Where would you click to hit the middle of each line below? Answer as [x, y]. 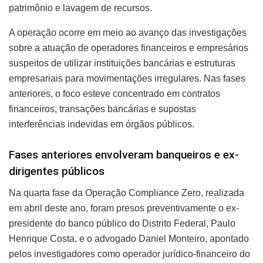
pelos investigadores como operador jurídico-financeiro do [129, 254]
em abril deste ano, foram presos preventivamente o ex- [124, 208]
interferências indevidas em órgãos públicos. [102, 124]
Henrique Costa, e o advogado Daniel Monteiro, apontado [129, 239]
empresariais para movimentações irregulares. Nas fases [127, 78]
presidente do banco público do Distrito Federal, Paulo [122, 224]
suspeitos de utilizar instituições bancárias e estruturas [122, 63]
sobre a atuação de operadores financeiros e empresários [129, 48]
